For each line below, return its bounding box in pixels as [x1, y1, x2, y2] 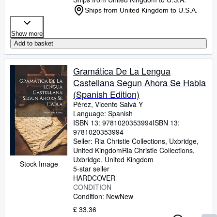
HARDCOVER [73, 173, 115, 183]
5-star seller [73, 164, 109, 173]
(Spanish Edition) [73, 88, 139, 100]
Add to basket [14, 40, 53, 47]
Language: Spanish [73, 108, 133, 118]
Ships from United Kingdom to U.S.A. [85, 6, 198, 14]
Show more [11, 30, 43, 37]
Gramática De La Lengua [73, 64, 170, 77]
